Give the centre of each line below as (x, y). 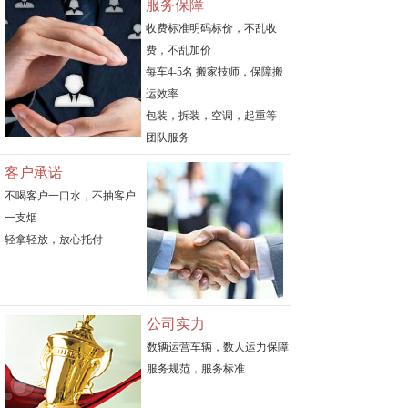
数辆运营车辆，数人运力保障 (218, 347)
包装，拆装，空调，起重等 (211, 116)
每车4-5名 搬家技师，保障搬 (214, 72)
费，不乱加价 (178, 50)
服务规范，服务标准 (196, 369)
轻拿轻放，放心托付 (54, 240)
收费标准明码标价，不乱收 (211, 28)
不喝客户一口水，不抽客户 (70, 196)
